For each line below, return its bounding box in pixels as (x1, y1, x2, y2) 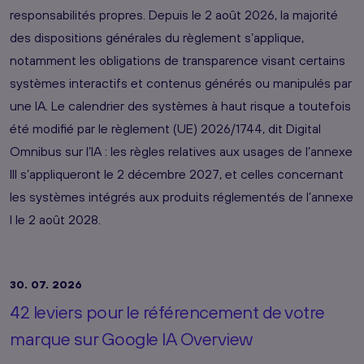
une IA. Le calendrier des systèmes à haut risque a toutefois (10, 97, 351, 113)
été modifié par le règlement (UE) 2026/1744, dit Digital (10, 120, 321, 136)
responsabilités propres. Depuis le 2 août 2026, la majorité (10, 6, 338, 22)
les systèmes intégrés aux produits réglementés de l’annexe (10, 188, 353, 204)
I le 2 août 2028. (10, 211, 101, 227)
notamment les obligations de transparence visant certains (10, 52, 345, 67)
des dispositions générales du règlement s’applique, (10, 29, 304, 45)
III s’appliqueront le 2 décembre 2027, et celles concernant (10, 166, 344, 181)
